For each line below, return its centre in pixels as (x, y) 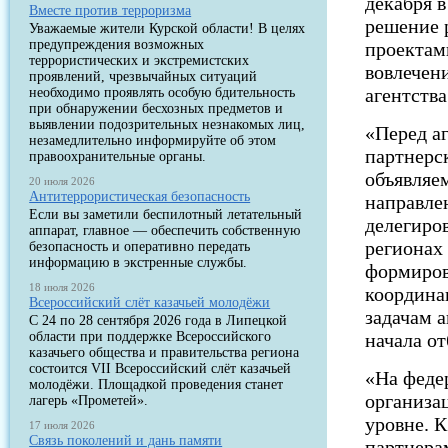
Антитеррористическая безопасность (140, 196)
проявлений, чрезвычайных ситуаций (143, 76)
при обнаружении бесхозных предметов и (156, 108)
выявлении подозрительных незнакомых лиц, (167, 124)
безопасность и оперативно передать (140, 246)
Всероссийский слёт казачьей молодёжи (150, 302)
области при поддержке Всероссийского (150, 336)
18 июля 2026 (62, 287)
